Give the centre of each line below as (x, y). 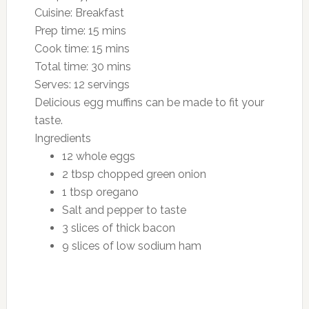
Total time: (62, 67)
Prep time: (61, 31)
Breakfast (99, 13)
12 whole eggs (98, 157)
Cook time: (63, 49)
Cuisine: (54, 13)
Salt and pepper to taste (124, 210)
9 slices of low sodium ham (131, 246)
